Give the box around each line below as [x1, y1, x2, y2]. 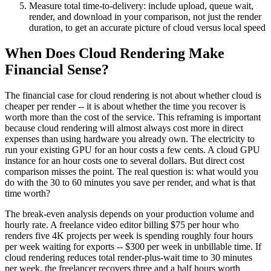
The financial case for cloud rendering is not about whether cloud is [5, 90, 261, 100]
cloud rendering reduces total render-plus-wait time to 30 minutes [5, 252, 252, 263]
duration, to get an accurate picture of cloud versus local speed [29, 22, 266, 33]
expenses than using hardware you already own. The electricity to [5, 133, 255, 144]
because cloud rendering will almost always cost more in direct [5, 122, 243, 133]
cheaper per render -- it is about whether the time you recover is [5, 100, 246, 111]
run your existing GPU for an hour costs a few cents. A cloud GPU [5, 144, 260, 155]
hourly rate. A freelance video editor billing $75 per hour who [5, 219, 239, 230]
